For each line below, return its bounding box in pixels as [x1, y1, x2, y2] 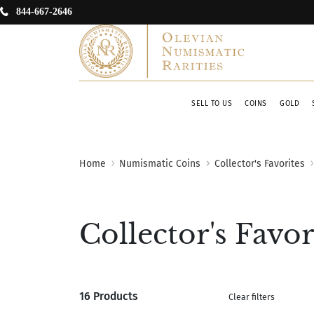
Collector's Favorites [214, 157, 305, 170]
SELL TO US [191, 98, 233, 108]
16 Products [78, 289, 138, 303]
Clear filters [228, 292, 275, 302]
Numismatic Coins [119, 157, 201, 170]
